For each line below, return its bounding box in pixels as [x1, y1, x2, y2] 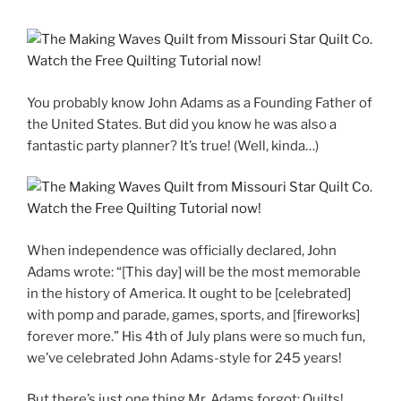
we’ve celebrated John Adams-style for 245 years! [27, 349, 345, 366]
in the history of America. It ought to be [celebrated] [27, 285, 351, 302]
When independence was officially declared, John [27, 242, 337, 259]
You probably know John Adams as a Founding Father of [27, 94, 372, 111]
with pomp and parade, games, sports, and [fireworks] [27, 306, 360, 323]
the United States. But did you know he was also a [27, 115, 337, 132]
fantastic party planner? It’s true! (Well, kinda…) [27, 137, 319, 154]
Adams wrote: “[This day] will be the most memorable [27, 263, 361, 280]
